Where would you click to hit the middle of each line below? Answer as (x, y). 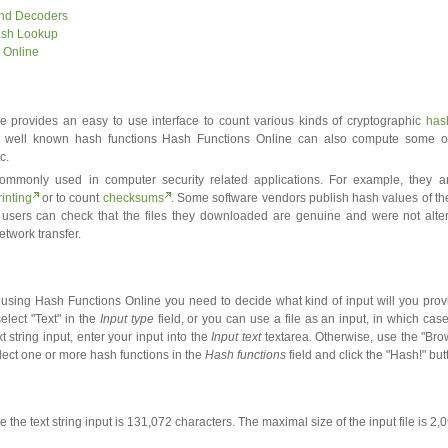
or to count (70, 198)
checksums (133, 198)
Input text (236, 337)
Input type (126, 319)
